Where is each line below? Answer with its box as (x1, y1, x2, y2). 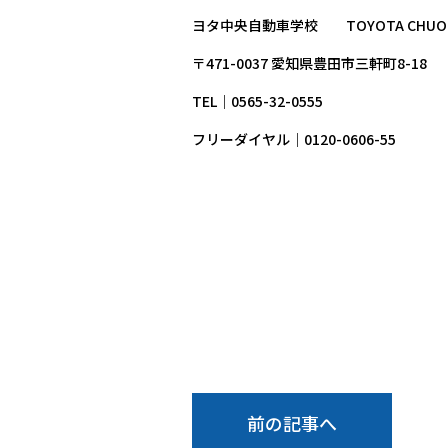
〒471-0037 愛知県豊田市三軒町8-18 (192, 52, 430, 73)
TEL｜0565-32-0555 (192, 90, 323, 111)
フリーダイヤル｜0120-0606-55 (192, 128, 396, 149)
